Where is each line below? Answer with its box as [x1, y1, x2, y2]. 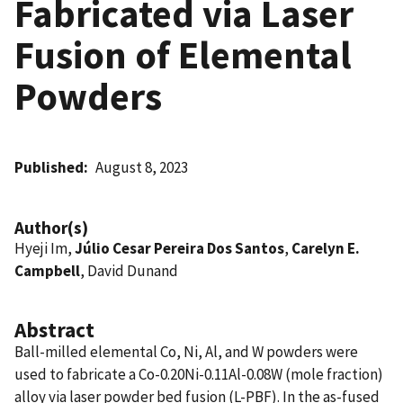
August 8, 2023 [95, 157, 189, 177]
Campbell [14, 260, 80, 281]
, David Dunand [80, 260, 178, 281]
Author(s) [14, 216, 88, 238]
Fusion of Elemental [14, 30, 352, 79]
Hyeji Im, [14, 237, 75, 258]
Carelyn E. [291, 237, 360, 258]
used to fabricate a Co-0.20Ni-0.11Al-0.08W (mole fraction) [14, 363, 383, 384]
